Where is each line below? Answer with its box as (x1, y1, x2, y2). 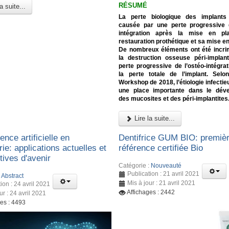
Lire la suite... (132, 114, 175, 123)
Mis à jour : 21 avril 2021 (127, 179, 196, 187)
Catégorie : (119, 162, 151, 169)
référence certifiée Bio (119, 143, 203, 153)
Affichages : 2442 (127, 188, 175, 196)
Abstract (1, 172, 24, 179)
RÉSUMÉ (119, 2, 148, 10)
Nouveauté (151, 162, 182, 169)
